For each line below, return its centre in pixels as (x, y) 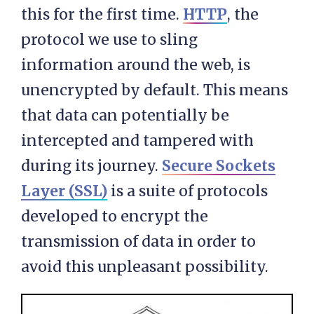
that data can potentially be (125, 115)
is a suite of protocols (187, 191)
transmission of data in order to (138, 241)
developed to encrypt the (115, 216)
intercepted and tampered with (137, 141)
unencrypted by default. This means (155, 90)
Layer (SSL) (64, 191)
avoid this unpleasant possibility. (145, 267)
